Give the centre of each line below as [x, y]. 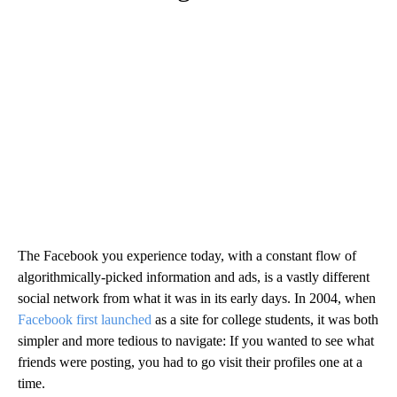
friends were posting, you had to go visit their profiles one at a [190, 362]
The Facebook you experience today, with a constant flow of [187, 256]
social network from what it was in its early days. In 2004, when [197, 299]
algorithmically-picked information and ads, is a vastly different [194, 277]
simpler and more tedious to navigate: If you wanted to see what [196, 341]
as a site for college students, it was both [265, 320]
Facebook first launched [85, 320]
